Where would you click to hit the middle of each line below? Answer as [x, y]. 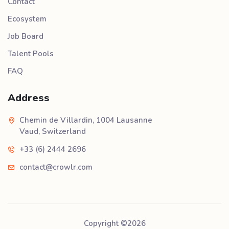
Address [29, 98]
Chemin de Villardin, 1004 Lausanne [86, 120]
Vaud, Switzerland [53, 132]
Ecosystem [27, 19]
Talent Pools [31, 54]
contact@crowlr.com [56, 167]
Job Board [26, 37]
